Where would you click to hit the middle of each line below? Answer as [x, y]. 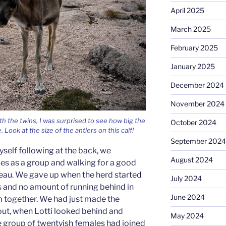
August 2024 [191, 159]
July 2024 [186, 178]
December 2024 [197, 85]
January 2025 [192, 66]
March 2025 [190, 29]
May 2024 [187, 215]
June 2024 [187, 197]
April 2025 [187, 10]
